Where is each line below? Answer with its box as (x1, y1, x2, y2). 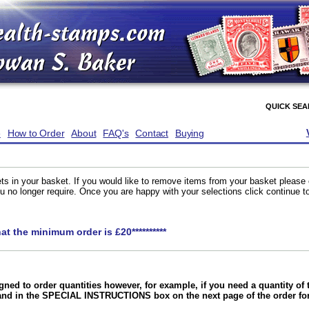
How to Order (7, 128, 65, 139)
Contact (135, 128, 169, 139)
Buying (175, 128, 204, 139)
